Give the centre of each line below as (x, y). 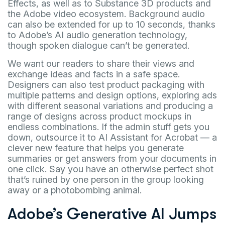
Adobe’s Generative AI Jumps (112, 214)
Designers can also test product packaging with (106, 85)
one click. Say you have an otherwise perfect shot (110, 169)
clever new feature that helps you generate (96, 148)
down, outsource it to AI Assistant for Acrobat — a (112, 138)
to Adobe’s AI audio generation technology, (97, 35)
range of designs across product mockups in (99, 117)
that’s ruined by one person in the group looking (106, 180)
